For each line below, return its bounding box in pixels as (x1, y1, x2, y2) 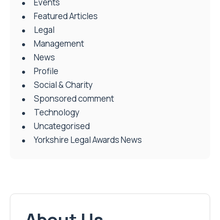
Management (34, 38, 84, 50)
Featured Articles (34, 10, 98, 22)
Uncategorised (34, 120, 90, 132)
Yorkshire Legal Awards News (34, 134, 142, 146)
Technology (34, 107, 80, 118)
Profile (34, 65, 58, 77)
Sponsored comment (34, 93, 114, 105)
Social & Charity (34, 79, 93, 91)
